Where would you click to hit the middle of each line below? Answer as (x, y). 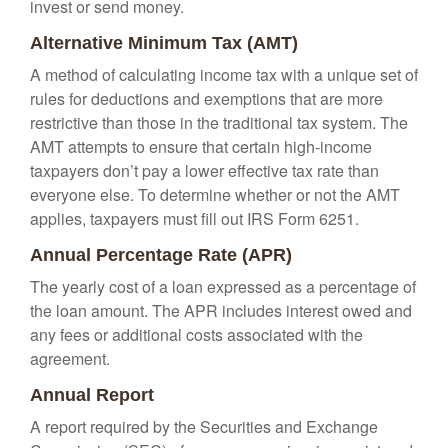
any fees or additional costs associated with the (196, 334)
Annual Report (92, 395)
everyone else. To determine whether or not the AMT (215, 194)
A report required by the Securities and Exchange (204, 426)
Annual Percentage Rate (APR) (161, 255)
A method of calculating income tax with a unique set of (224, 74)
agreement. (70, 358)
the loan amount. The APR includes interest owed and (221, 310)
